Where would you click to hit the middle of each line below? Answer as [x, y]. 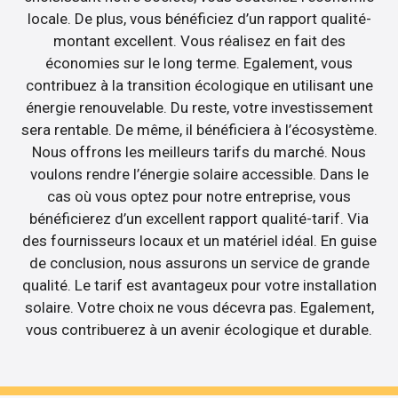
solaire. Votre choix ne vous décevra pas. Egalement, [199, 308]
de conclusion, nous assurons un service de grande [199, 263]
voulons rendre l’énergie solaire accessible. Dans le [199, 175]
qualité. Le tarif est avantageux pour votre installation [199, 286]
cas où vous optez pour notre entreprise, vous [199, 197]
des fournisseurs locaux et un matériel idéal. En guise [199, 241]
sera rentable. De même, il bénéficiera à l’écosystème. [199, 130]
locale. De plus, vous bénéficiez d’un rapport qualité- [199, 19]
